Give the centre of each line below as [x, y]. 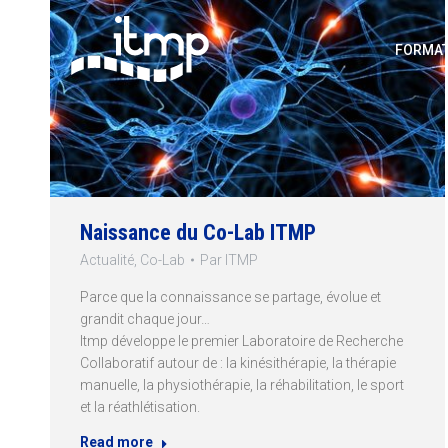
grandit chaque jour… [145, 319]
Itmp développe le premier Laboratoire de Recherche [241, 341]
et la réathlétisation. [140, 407]
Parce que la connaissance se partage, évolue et [230, 297]
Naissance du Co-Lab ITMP [198, 233]
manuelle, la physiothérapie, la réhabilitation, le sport [242, 385]
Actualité [107, 260]
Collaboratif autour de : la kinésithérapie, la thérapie [238, 363]
